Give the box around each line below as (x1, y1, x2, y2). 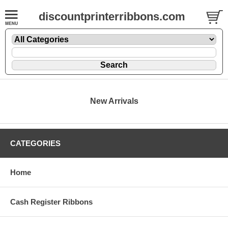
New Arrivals (90, 96, 138, 105)
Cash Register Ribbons (10, 197, 93, 206)
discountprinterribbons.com (38, 10, 185, 23)
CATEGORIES (10, 138, 61, 148)
